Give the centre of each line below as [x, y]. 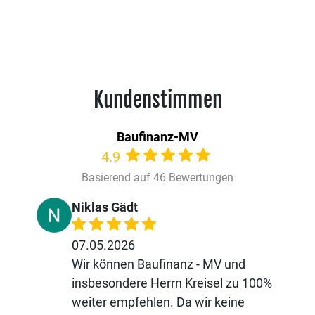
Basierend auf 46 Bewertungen [157, 178]
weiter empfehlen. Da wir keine [158, 302]
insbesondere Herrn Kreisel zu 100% [172, 283]
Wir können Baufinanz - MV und [159, 264]
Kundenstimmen [157, 99]
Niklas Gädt [105, 207]
